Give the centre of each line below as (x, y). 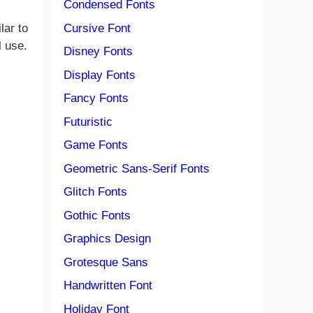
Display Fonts (100, 75)
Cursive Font (97, 28)
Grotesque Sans (106, 262)
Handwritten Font (108, 285)
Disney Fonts (98, 51)
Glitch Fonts (95, 192)
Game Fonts (96, 145)
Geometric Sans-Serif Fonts (137, 168)
